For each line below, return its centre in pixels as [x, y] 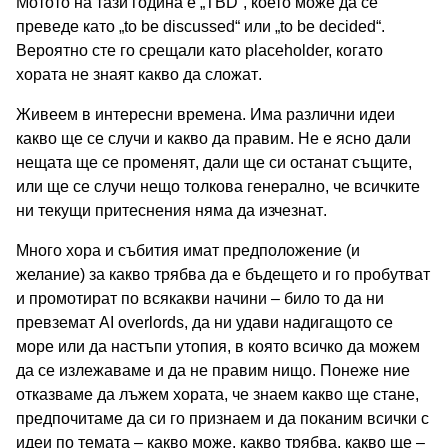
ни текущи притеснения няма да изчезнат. [171, 210]
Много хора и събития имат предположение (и [188, 250]
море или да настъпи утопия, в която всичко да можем [218, 346]
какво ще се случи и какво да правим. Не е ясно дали [213, 138]
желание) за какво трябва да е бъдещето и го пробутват [223, 274]
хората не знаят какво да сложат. [139, 74]
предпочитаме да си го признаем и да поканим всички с [222, 418]
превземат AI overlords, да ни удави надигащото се [204, 322]
